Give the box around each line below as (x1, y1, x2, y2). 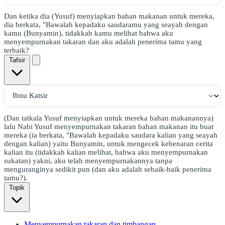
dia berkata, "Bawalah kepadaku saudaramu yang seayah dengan (4, 20, 208, 29)
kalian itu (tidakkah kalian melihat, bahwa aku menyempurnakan (4, 148, 208, 156)
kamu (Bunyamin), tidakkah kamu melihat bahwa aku (4, 29, 173, 37)
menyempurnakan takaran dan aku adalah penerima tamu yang (4, 37, 202, 46)
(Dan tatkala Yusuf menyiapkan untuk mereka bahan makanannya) (4, 114, 213, 122)
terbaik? (4, 46, 29, 54)
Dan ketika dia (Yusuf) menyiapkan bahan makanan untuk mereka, (4, 12, 214, 20)
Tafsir (9, 56, 25, 64)
